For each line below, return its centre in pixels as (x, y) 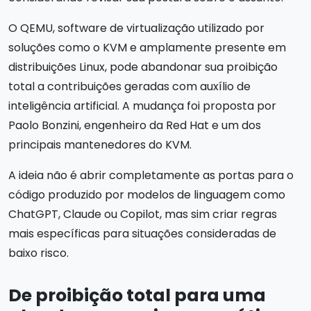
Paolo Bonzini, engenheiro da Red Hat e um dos (135, 125)
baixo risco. (39, 253)
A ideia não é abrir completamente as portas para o (151, 175)
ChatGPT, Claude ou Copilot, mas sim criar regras (143, 214)
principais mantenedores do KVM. (100, 145)
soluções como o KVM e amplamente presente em (147, 48)
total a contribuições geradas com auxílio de (129, 86)
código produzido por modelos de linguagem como (147, 195)
